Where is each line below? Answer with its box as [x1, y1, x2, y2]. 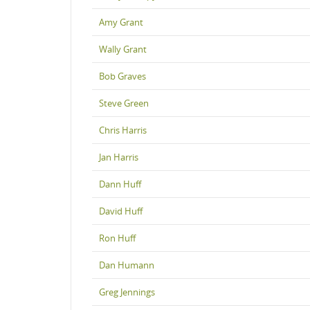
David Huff [99, 204, 143, 217]
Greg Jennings [99, 285, 155, 298]
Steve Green [99, 96, 149, 109]
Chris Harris [99, 123, 147, 136]
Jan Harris [99, 150, 138, 163]
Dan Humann [99, 258, 154, 271]
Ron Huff [99, 231, 136, 244]
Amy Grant [99, 15, 143, 28]
